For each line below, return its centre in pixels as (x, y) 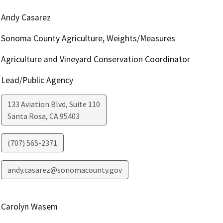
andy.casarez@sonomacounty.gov (64, 170)
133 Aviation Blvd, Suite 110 (54, 104)
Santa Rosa (26, 116)
